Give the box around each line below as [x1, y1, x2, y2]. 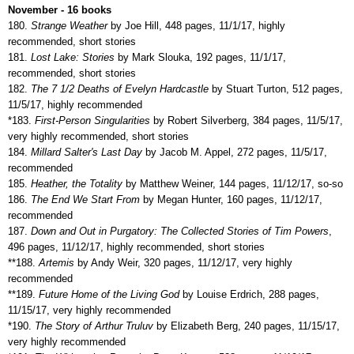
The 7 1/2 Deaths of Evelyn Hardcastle [28, 82, 209, 95]
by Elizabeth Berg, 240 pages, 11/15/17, [153, 319, 340, 332]
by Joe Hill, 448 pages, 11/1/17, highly [107, 19, 285, 32]
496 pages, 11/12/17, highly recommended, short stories [8, 240, 265, 253]
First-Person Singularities [32, 114, 150, 126]
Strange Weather [28, 19, 107, 32]
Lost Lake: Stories [28, 51, 115, 63]
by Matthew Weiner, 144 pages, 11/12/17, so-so [126, 177, 343, 190]
